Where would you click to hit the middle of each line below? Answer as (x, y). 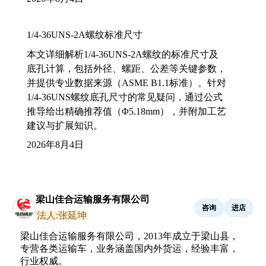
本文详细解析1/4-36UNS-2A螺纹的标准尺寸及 (123, 54)
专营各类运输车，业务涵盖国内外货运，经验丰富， (129, 248)
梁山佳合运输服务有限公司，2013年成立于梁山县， (129, 236)
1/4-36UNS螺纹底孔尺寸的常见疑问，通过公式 (125, 97)
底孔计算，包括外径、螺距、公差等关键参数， (126, 69)
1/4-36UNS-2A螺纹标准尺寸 (85, 35)
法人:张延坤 (62, 215)
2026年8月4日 (55, 145)
